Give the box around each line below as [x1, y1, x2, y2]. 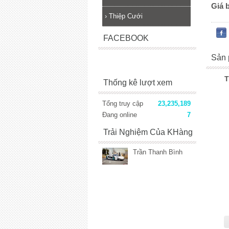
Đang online [102, 111, 137, 119]
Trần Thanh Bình [133, 148, 182, 156]
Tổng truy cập [102, 100, 143, 107]
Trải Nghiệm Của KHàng [103, 128, 193, 136]
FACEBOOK [103, 34, 149, 42]
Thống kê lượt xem [103, 78, 172, 87]
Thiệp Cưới [109, 12, 143, 20]
